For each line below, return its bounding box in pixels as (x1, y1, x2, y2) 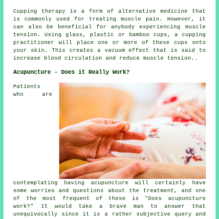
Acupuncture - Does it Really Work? (13, 68, 130, 76)
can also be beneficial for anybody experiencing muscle (13, 23, 206, 30)
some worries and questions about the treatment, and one (13, 187, 206, 194)
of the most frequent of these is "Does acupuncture (13, 195, 206, 201)
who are (13, 91, 52, 97)
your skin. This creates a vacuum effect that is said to (13, 47, 206, 53)
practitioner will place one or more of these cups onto (13, 39, 206, 45)
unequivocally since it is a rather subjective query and (13, 211, 206, 217)
